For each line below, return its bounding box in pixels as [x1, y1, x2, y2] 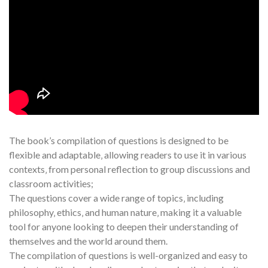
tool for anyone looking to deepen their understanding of [9, 220, 239, 232]
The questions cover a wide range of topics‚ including [9, 191, 224, 203]
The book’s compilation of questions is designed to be [9, 134, 229, 146]
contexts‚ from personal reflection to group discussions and [9, 163, 250, 175]
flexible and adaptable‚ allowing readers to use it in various [9, 148, 246, 160]
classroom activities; [9, 177, 93, 189]
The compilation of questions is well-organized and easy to [9, 249, 248, 261]
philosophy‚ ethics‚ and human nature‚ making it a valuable [9, 206, 242, 218]
